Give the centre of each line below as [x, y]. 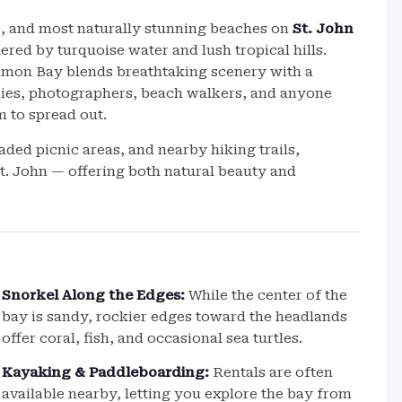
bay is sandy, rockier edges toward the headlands [175, 317]
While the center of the [267, 295]
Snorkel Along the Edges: [94, 295]
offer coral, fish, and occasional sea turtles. [153, 338]
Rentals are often [271, 372]
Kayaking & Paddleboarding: [106, 372]
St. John [323, 29]
